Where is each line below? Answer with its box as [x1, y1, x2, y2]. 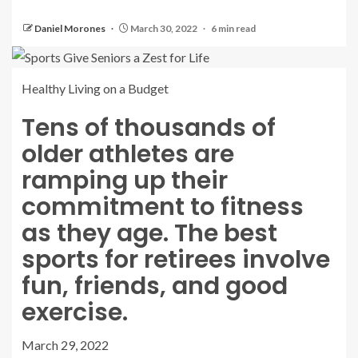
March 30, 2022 [129, 22, 199, 34]
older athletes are [22, 137, 234, 171]
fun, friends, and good [22, 268, 288, 303]
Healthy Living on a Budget [22, 80, 169, 96]
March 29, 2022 [22, 336, 109, 352]
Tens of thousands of [22, 110, 276, 145]
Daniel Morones [34, 22, 107, 34]
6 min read [211, 22, 256, 34]
